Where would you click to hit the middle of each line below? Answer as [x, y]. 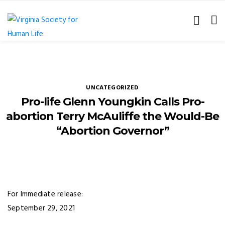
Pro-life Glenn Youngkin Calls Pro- [113, 102]
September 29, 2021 [86, 208]
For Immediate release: [45, 194]
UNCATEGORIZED [113, 88]
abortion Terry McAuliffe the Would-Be [113, 116]
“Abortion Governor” [113, 131]
